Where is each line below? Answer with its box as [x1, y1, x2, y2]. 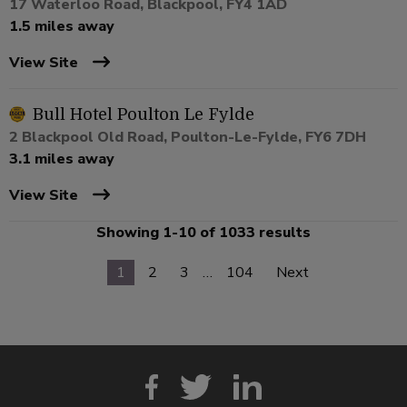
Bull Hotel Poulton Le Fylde [33, 105, 254, 124]
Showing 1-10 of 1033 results [96, 223, 311, 243]
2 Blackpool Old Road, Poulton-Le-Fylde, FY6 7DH [9, 127, 366, 148]
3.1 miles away [9, 149, 114, 170]
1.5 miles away [9, 16, 114, 37]
